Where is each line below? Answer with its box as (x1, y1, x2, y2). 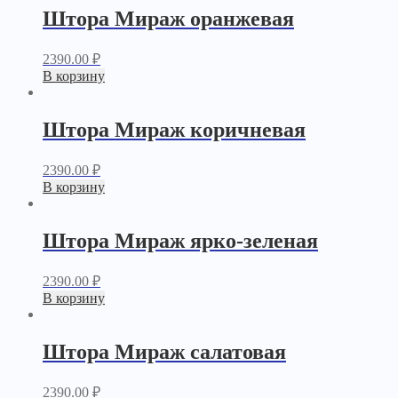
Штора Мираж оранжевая (43, 7, 294, 31)
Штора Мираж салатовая (43, 339, 286, 363)
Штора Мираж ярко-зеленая (43, 228, 318, 252)
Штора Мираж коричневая (43, 118, 306, 142)
